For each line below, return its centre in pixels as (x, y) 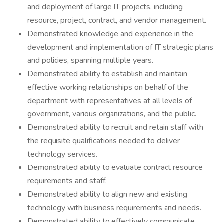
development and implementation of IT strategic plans (120, 47)
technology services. (62, 154)
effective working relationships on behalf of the (108, 87)
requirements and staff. (67, 181)
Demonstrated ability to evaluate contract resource (115, 167)
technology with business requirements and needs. (114, 208)
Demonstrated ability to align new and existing (107, 194)
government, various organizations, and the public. (112, 114)
